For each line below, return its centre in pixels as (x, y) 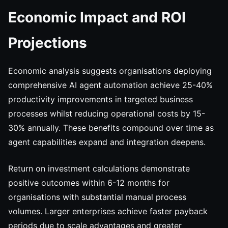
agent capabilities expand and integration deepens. (107, 142)
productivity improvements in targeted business (101, 99)
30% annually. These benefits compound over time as (111, 128)
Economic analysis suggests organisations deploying (110, 71)
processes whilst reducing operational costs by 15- (107, 113)
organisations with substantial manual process (97, 197)
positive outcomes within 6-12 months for (89, 183)
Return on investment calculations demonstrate (99, 168)
